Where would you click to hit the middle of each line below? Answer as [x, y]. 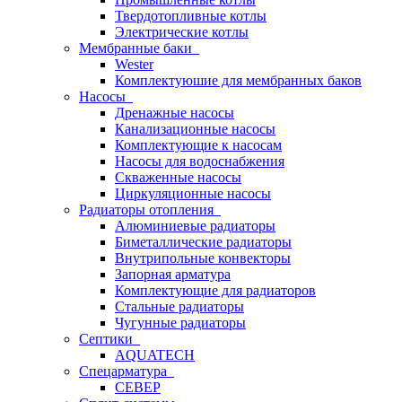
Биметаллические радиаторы [203, 242]
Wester [134, 64]
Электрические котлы [182, 32]
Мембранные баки [139, 48]
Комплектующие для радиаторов [215, 290]
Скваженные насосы [178, 177]
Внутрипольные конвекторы [203, 258]
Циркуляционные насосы [193, 193]
